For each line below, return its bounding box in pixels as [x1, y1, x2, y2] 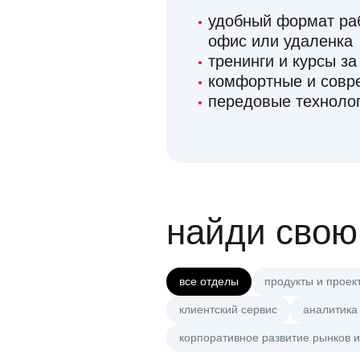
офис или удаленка [208, 32, 353, 51]
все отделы [179, 275, 239, 288]
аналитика [303, 303, 358, 317]
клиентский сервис [179, 303, 277, 317]
